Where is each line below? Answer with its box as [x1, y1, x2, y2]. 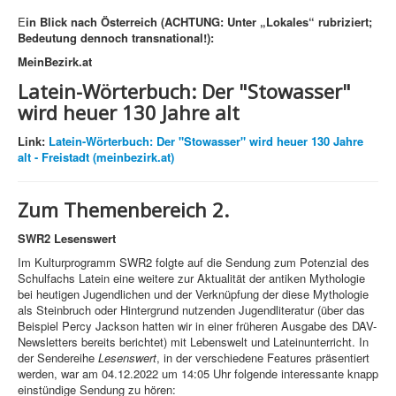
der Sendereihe [18, 349, 98, 367]
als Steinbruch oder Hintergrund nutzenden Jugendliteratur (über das [18, 301, 365, 319]
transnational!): [132, 29, 214, 47]
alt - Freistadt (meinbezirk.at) [18, 148, 174, 166]
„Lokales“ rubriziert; [260, 13, 372, 31]
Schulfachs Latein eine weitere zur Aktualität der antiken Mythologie [18, 270, 365, 287]
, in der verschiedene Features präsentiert [156, 349, 369, 367]
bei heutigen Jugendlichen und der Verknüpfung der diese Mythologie [18, 286, 369, 303]
